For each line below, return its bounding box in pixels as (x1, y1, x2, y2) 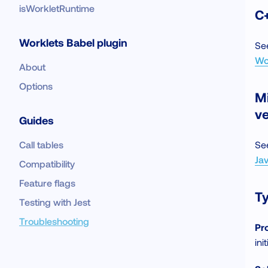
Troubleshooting (19, 215, 89, 227)
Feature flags (19, 177, 75, 188)
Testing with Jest (19, 196, 90, 208)
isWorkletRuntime (19, 2, 95, 14)
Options (19, 80, 53, 92)
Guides (19, 114, 54, 127)
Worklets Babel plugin (19, 36, 127, 49)
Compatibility (19, 158, 75, 169)
